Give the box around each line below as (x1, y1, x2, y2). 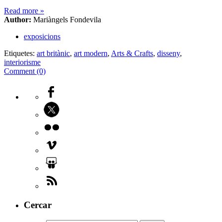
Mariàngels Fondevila (31, 15, 101, 24)
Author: (4, 15, 31, 24)
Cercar (24, 200, 52, 211)
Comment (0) (4, 66, 46, 75)
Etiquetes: (4, 49, 37, 57)
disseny (157, 49, 180, 57)
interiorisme (4, 57, 41, 66)
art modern (74, 49, 108, 57)
